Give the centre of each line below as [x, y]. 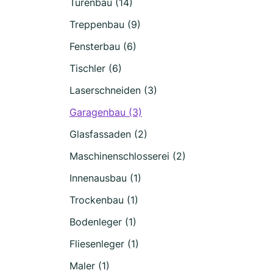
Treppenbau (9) [105, 24]
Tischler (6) [96, 68]
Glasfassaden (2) [108, 134]
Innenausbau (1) [105, 178]
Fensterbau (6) [103, 46]
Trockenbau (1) [104, 200]
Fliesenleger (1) [104, 244]
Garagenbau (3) [106, 112]
